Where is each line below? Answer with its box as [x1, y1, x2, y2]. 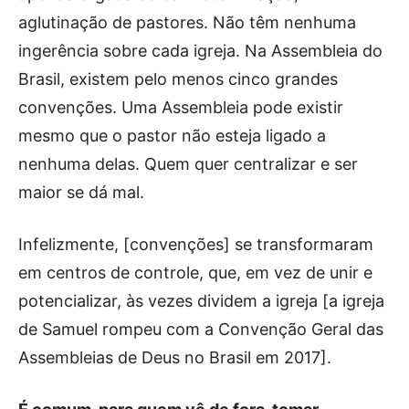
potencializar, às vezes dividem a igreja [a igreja [18, 290, 384, 310]
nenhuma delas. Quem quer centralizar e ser [18, 153, 358, 173]
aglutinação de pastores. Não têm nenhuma [18, 12, 356, 32]
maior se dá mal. [18, 182, 144, 202]
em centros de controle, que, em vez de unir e [18, 262, 372, 282]
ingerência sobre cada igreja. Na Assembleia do [18, 40, 383, 60]
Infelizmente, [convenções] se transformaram [18, 234, 373, 254]
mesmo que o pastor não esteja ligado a [18, 125, 326, 145]
